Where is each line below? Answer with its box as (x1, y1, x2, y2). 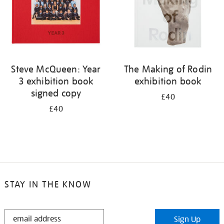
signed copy (30, 87, 81, 99)
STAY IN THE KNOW (4, 178, 91, 190)
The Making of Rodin (123, 63, 212, 75)
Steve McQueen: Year (11, 63, 101, 75)
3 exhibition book (18, 75, 94, 87)
